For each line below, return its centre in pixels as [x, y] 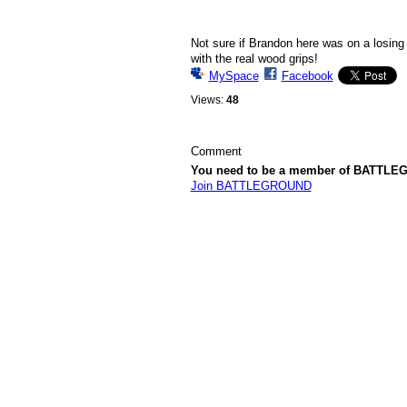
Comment [216, 152]
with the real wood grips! [254, 59]
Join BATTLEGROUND [251, 186]
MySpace [233, 76]
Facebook [307, 76]
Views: [207, 99]
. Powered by [368, 234]
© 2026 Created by [237, 234]
